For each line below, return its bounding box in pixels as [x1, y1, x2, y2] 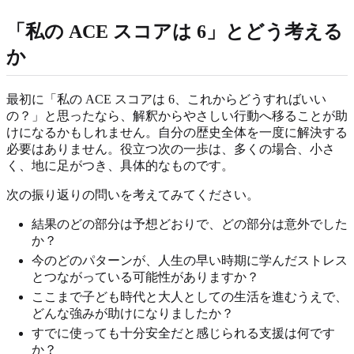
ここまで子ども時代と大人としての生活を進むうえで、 [32, 289, 348, 303]
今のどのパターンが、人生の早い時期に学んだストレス [32, 253, 348, 267]
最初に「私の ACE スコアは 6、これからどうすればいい [6, 92, 326, 106]
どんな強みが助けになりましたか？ [32, 306, 234, 320]
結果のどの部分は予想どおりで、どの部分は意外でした [32, 217, 348, 231]
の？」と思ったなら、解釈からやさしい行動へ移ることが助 [6, 108, 348, 122]
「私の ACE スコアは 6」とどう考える [6, 21, 343, 42]
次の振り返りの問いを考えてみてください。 [6, 187, 259, 201]
